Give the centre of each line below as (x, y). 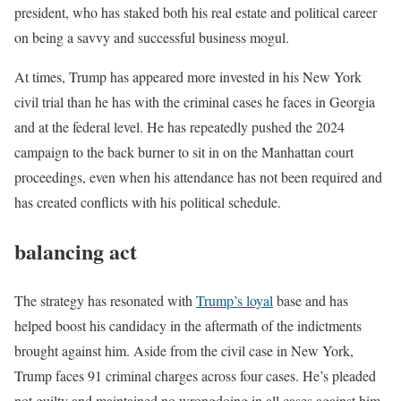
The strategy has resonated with (105, 301)
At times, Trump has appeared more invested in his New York (188, 77)
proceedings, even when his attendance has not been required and (198, 177)
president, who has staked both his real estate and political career (196, 13)
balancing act (76, 252)
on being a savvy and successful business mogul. (152, 38)
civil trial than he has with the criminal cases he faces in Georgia (195, 102)
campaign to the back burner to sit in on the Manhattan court (184, 152)
